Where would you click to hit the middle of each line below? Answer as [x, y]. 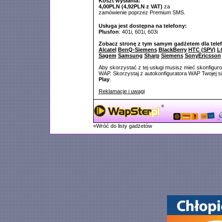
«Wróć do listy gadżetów [122, 126]
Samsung [130, 55]
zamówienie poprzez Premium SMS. [142, 12]
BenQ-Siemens [137, 50]
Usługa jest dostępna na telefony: [142, 26]
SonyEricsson [203, 55]
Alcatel [107, 50]
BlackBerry [172, 50]
